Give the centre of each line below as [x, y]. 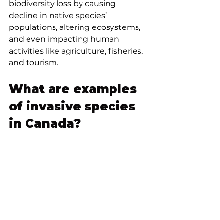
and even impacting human [65, 39]
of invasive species [74, 107]
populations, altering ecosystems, [76, 27]
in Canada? [45, 124]
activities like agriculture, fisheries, [77, 51]
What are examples [74, 89]
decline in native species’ [59, 16]
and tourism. [35, 63]
